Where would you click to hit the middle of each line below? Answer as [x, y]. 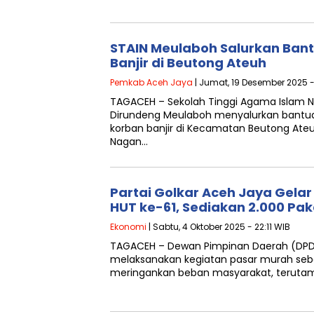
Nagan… [129, 142]
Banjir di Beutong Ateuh [188, 63]
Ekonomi [128, 227]
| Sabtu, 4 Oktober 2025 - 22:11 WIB [218, 227]
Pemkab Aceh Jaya [151, 82]
